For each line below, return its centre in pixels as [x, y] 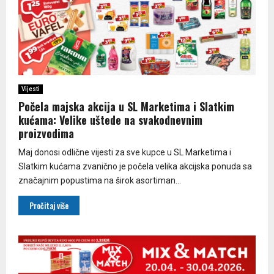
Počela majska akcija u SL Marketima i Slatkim [126, 106]
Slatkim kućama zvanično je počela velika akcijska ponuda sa [135, 166]
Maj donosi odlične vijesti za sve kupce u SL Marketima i [125, 152]
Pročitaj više [49, 205]
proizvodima [46, 133]
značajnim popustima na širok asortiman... [100, 180]
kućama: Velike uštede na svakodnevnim [110, 120]
